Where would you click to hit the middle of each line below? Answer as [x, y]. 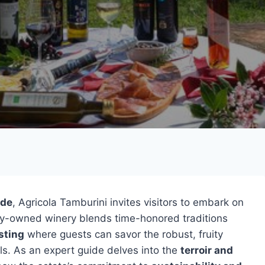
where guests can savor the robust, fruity [124, 234]
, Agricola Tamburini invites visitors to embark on [128, 202]
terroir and [207, 250]
